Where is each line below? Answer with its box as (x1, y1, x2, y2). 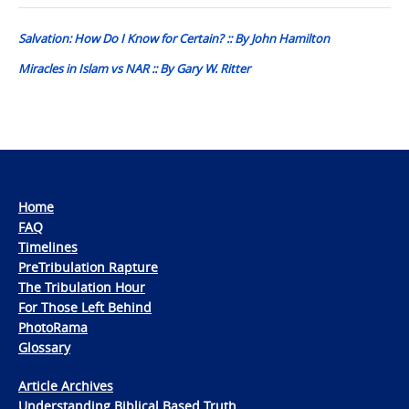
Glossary (18, 338, 70, 356)
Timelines (18, 237, 78, 256)
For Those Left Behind (18, 298, 152, 316)
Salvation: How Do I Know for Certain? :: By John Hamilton (18, 29, 330, 47)
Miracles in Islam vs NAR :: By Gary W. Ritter (18, 59, 250, 77)
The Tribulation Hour (18, 278, 145, 296)
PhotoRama (18, 318, 88, 336)
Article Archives (18, 376, 113, 394)
